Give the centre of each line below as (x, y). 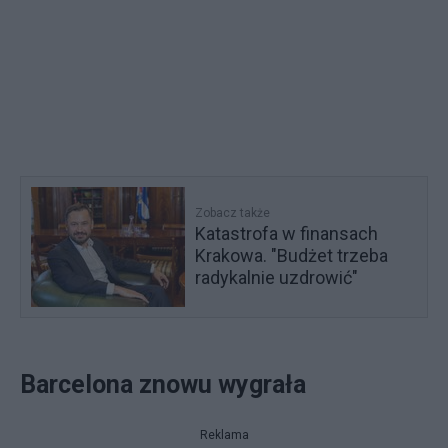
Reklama (224, 434)
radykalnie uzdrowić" (277, 277)
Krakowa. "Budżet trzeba (292, 255)
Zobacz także (233, 212)
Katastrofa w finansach (287, 233)
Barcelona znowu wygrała (166, 384)
